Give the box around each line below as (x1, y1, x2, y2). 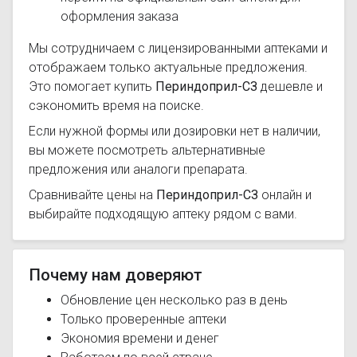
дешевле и (257, 79, 323, 94)
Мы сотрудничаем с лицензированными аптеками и (29, 41, 328, 56)
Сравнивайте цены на (29, 187, 156, 202)
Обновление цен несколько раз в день (61, 292, 288, 308)
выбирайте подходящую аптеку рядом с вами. (29, 206, 297, 222)
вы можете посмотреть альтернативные (29, 143, 265, 158)
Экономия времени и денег (61, 331, 219, 346)
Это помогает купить (29, 79, 155, 94)
